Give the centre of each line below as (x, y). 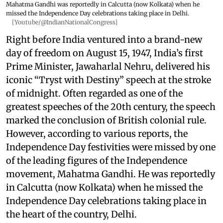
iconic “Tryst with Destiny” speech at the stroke (109, 80)
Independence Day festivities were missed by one (111, 147)
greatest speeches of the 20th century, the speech (111, 107)
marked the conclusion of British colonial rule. (106, 120)
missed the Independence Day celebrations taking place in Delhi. (98, 13)
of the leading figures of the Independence (97, 161)
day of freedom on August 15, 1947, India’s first (105, 53)
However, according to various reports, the (97, 134)
